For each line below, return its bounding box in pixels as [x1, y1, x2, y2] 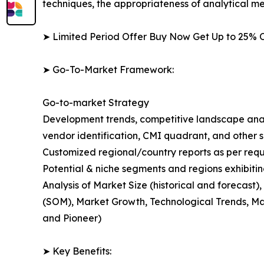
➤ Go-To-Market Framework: [42, 64, 174, 76]
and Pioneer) [42, 212, 101, 225]
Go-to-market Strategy [42, 97, 149, 109]
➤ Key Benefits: [42, 245, 111, 258]
